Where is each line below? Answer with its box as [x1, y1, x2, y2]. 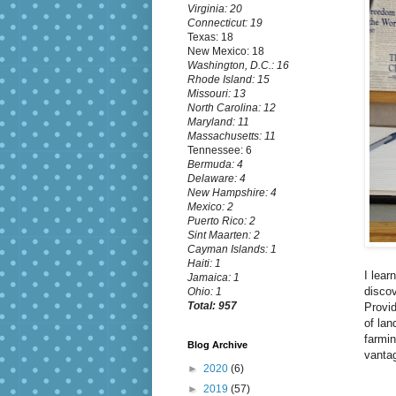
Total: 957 [187, 300, 237, 313]
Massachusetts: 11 [187, 130, 276, 143]
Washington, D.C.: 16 [187, 59, 289, 72]
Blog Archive [187, 339, 247, 351]
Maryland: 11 [187, 116, 249, 129]
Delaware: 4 [187, 172, 246, 186]
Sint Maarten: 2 [187, 229, 260, 242]
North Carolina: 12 [187, 102, 276, 115]
